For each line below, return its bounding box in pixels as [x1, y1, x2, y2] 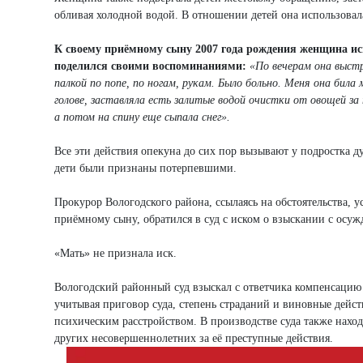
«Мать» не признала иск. [54, 246, 177, 259]
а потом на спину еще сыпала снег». [54, 110, 230, 123]
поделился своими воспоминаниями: [54, 59, 246, 72]
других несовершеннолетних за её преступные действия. [54, 331, 333, 344]
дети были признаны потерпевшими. [54, 161, 237, 174]
